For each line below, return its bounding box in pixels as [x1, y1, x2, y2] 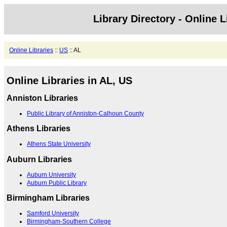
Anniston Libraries [7, 93, 78, 102]
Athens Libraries [7, 124, 70, 133]
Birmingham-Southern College [27, 218, 111, 225]
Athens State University [27, 140, 91, 148]
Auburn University [27, 171, 76, 178]
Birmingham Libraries [7, 194, 90, 203]
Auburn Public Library [27, 179, 87, 186]
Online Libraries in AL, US [7, 75, 132, 87]
